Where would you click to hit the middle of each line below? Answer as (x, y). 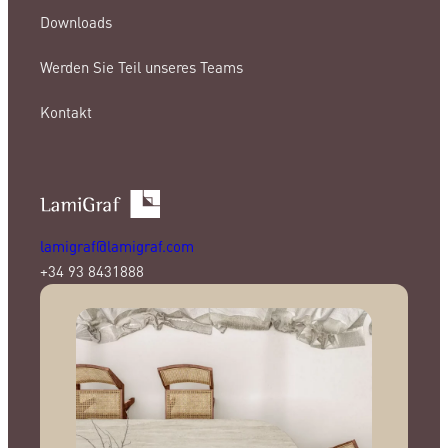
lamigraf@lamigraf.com (117, 245)
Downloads (76, 22)
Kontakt (66, 112)
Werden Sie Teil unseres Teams (141, 67)
